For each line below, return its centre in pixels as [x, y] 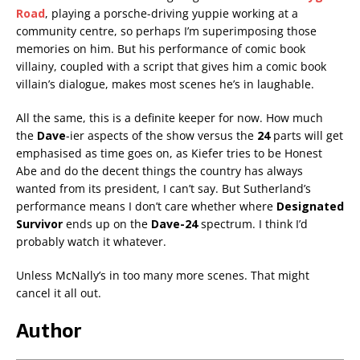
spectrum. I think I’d [253, 224]
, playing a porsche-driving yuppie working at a [172, 14]
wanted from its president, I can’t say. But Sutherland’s [164, 189]
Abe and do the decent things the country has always [160, 171]
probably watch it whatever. [91, 242]
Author [49, 331]
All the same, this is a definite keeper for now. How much [170, 118]
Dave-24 [174, 224]
